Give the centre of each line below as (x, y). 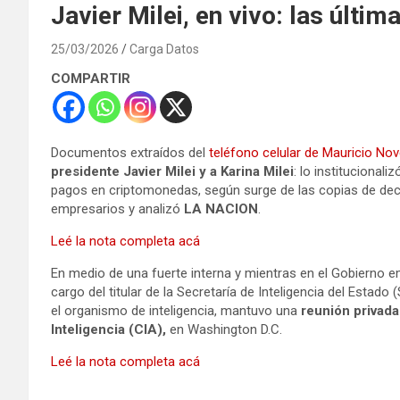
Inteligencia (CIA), (110, 329)
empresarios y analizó (117, 208)
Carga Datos (164, 49)
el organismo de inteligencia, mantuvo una (176, 310)
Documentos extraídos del (130, 152)
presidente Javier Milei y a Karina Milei (172, 171)
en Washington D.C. (226, 329)
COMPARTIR (91, 78)
